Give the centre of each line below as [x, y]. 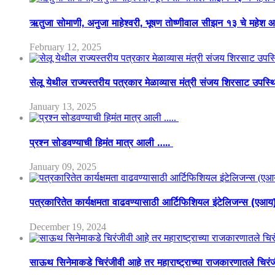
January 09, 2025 [63, 166]
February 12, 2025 [65, 47]
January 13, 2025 [63, 107]
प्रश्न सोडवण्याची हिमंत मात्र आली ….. [101, 142]
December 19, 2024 [68, 227]
